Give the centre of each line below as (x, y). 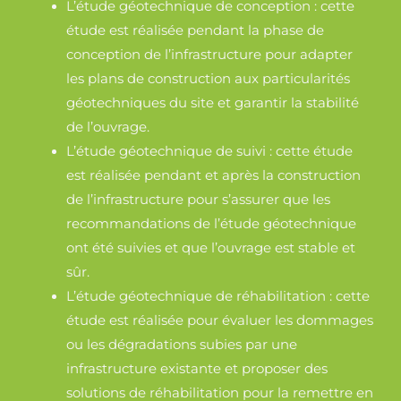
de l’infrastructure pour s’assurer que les (199, 200)
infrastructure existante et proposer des (197, 369)
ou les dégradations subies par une (182, 345)
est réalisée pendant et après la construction (214, 176)
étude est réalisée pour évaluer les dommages (220, 321)
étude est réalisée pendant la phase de (196, 31)
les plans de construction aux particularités (209, 79)
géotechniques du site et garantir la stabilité (213, 103)
